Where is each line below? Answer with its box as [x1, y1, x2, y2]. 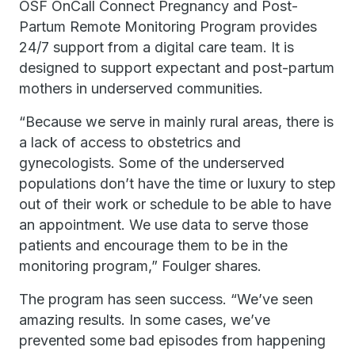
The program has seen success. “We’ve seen [19, 291, 313, 307]
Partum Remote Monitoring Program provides [19, 18, 317, 35]
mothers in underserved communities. [19, 80, 263, 97]
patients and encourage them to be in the [19, 237, 288, 254]
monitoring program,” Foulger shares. [19, 258, 261, 274]
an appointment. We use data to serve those [19, 216, 308, 233]
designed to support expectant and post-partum [19, 59, 334, 76]
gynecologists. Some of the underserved [19, 155, 284, 171]
